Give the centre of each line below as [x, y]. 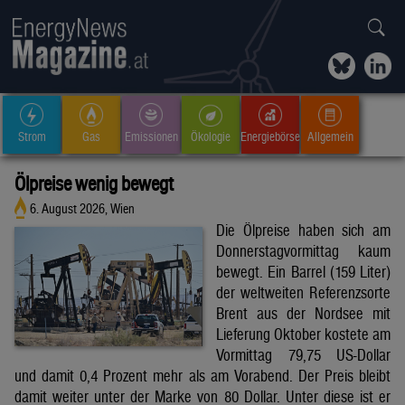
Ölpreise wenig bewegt [94, 183]
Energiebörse [270, 136]
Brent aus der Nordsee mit [303, 314]
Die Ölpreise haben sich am [303, 231]
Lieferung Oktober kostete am [303, 334]
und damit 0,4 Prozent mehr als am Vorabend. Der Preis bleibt [202, 376]
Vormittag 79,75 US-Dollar [303, 355]
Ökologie [211, 136]
